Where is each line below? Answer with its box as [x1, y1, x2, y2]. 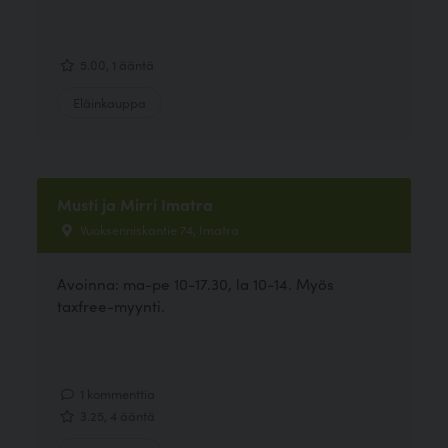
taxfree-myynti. [57, 294, 166, 316]
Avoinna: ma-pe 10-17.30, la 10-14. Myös [57, 272, 335, 294]
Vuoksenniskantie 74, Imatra [77, 220, 240, 239]
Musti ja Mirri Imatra [57, 193, 214, 216]
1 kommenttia [77, 383, 156, 402]
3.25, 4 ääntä [77, 405, 156, 424]
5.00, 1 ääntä [77, 55, 155, 74]
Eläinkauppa [73, 93, 147, 112]
